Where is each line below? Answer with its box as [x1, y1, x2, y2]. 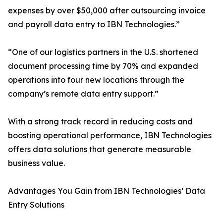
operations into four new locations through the [8, 75, 184, 85]
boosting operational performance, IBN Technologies [8, 130, 212, 141]
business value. [8, 158, 65, 168]
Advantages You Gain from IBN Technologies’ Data [8, 186, 205, 196]
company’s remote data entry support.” [8, 89, 159, 99]
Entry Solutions [8, 200, 64, 210]
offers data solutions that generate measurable [8, 144, 191, 155]
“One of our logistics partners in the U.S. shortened [8, 47, 198, 57]
